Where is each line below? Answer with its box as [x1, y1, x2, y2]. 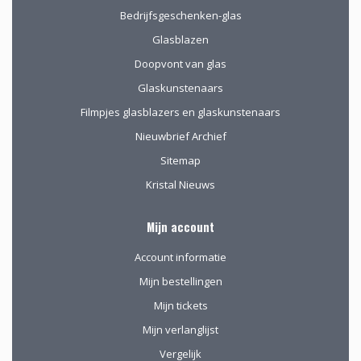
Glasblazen [152, 31, 209, 47]
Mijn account [147, 218, 214, 235]
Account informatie [135, 249, 226, 264]
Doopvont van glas [135, 56, 226, 71]
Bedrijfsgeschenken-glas [119, 7, 242, 23]
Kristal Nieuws [146, 176, 215, 192]
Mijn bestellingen [139, 273, 222, 288]
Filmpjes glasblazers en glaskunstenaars [81, 104, 280, 119]
